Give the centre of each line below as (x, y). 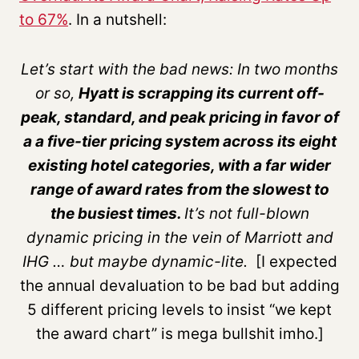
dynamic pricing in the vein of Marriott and (179, 237)
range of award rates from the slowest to (179, 189)
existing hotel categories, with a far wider (179, 165)
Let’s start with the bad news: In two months (179, 69)
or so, (56, 93)
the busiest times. (117, 213)
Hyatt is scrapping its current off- (201, 93)
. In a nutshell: (117, 19)
